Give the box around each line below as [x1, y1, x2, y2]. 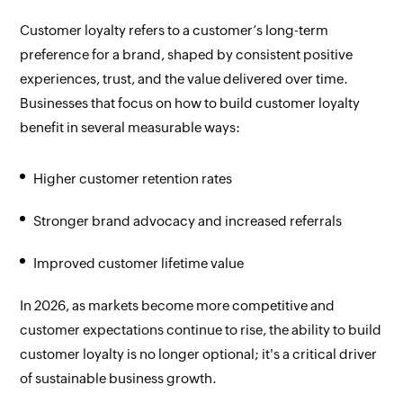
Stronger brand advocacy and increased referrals [33, 213, 343, 229]
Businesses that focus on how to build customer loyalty [20, 95, 361, 112]
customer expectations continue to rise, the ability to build [20, 322, 382, 338]
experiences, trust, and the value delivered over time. [20, 71, 349, 87]
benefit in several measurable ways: [20, 120, 241, 136]
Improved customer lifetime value [33, 255, 245, 272]
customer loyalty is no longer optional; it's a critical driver [20, 346, 378, 363]
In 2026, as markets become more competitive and [20, 298, 336, 314]
